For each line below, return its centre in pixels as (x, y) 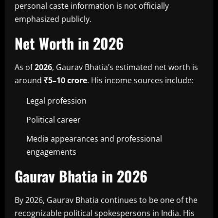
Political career (54, 119)
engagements (51, 152)
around (29, 80)
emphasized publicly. (53, 19)
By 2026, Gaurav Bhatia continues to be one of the (106, 200)
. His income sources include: (140, 80)
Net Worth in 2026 (69, 43)
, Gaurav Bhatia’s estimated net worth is (125, 67)
